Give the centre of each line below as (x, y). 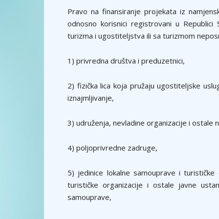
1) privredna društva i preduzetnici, (126, 61)
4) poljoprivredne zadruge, (112, 148)
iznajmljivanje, (91, 98)
